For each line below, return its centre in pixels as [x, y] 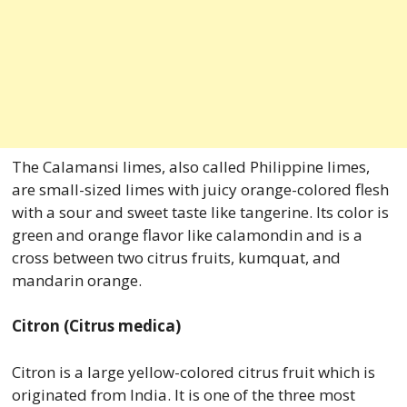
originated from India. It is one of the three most [183, 394]
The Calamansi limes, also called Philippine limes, [190, 166]
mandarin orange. [76, 280]
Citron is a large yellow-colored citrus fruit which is [193, 372]
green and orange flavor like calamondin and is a [187, 234]
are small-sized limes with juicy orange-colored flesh [200, 189]
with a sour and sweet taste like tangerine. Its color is [200, 212]
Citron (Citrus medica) [96, 326]
